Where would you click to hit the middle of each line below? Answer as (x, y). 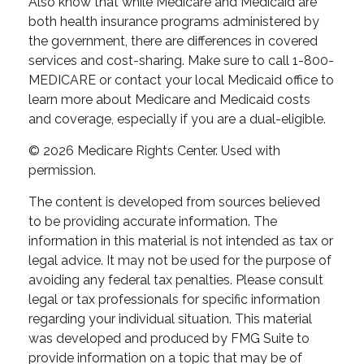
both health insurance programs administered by (174, 22)
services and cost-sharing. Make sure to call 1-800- (181, 61)
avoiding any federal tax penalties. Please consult (176, 280)
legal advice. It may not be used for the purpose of (180, 260)
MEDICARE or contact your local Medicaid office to (181, 80)
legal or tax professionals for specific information (174, 299)
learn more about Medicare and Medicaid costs (169, 100)
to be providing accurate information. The (153, 221)
